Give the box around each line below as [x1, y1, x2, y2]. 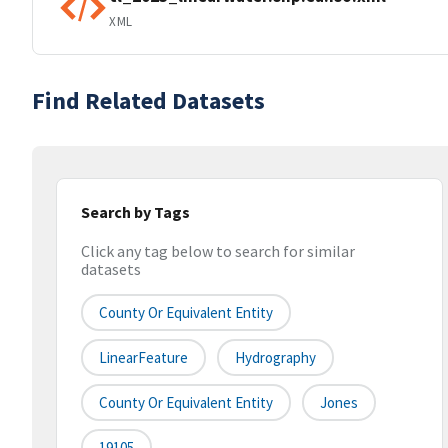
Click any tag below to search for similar [81, 241, 355, 262]
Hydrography [235, 348, 316, 368]
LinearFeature [99, 348, 188, 368]
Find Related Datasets [32, 85, 265, 116]
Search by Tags [81, 202, 190, 222]
